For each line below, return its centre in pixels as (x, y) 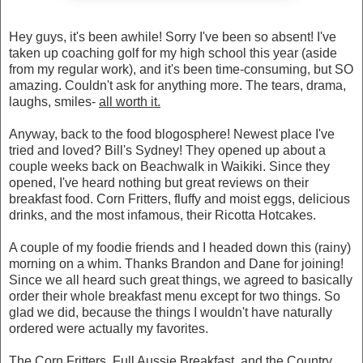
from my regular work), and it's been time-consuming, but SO (181, 69)
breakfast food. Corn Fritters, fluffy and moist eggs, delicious (179, 199)
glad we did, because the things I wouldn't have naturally (171, 312)
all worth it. (130, 101)
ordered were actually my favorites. (109, 328)
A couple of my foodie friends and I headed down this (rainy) (180, 247)
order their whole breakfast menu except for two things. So (175, 296)
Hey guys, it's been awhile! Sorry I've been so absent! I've (173, 36)
